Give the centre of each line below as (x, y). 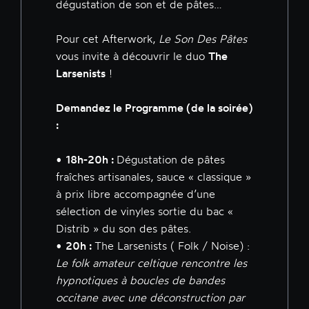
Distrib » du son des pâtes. (123, 229)
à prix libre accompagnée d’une (136, 194)
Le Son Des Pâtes (203, 39)
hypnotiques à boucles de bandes (140, 280)
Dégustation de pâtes (171, 160)
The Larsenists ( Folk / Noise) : (172, 246)
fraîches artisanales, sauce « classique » (153, 177)
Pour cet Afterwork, (107, 39)
